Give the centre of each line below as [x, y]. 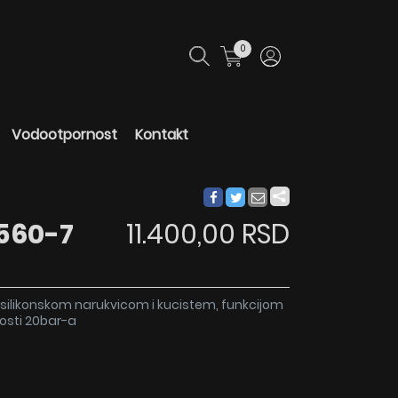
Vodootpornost [64, 135]
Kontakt [162, 135]
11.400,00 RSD [208, 235]
